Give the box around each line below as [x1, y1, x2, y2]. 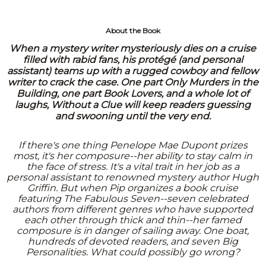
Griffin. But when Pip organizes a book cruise [27, 182, 239, 194]
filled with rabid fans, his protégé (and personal [23, 53, 243, 65]
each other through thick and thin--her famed [24, 214, 242, 226]
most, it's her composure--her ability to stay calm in [13, 150, 253, 161]
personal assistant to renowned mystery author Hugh [7, 171, 259, 183]
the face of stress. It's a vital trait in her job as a [26, 160, 239, 172]
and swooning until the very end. [55, 110, 211, 122]
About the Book [105, 26, 160, 35]
